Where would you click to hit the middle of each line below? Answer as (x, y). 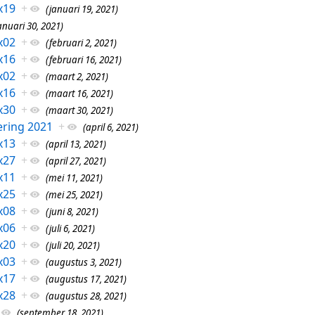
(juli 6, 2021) (70, 228)
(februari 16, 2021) (83, 59)
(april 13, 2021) (76, 144)
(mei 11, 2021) (74, 178)
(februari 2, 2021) (81, 43)
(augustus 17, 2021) (86, 279)
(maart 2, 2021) (77, 76)
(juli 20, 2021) (72, 245)
